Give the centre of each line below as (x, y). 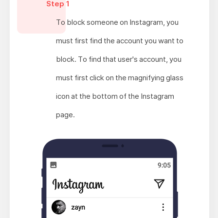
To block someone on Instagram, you (118, 22)
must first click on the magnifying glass (120, 77)
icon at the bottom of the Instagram (115, 96)
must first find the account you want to (120, 40)
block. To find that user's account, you (119, 59)
